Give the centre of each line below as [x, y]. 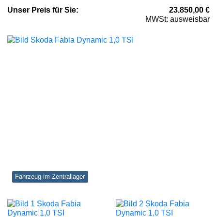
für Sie [63, 10]
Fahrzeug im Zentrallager [50, 177]
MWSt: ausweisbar [178, 19]
